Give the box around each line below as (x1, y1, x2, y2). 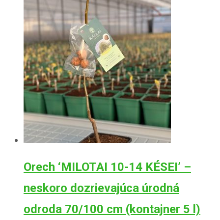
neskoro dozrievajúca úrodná (24, 181, 179, 195)
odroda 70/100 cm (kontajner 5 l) (24, 202, 200, 217)
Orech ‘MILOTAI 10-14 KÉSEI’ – (24, 160, 191, 174)
